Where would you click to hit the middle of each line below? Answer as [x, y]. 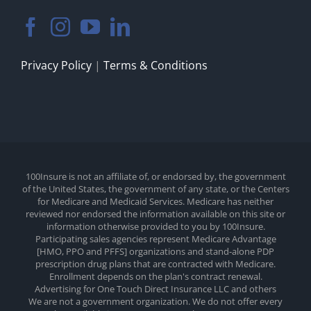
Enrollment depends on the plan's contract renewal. [155, 277]
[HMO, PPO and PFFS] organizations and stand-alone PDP [155, 252]
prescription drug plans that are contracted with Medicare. [155, 264]
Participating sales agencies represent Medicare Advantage [155, 239]
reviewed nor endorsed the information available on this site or [155, 214]
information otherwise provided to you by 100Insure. [155, 227]
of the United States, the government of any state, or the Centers [155, 189]
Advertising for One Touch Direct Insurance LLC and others [155, 289]
